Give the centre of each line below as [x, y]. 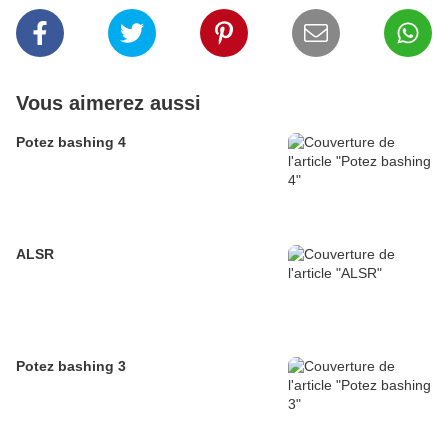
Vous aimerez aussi [108, 102]
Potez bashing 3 [71, 365]
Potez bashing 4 [71, 141]
